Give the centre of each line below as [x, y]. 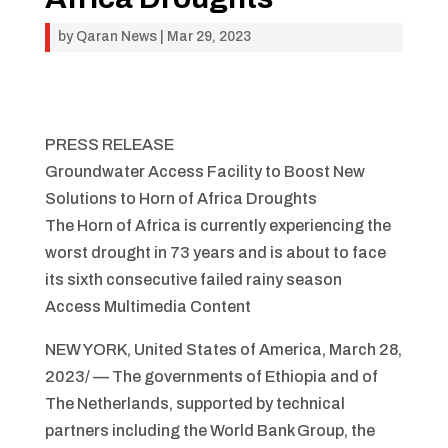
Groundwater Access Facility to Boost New [204, 171]
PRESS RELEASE [109, 144]
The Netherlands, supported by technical [194, 403]
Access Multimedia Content [147, 306]
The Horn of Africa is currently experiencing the [217, 225]
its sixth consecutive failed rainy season [193, 279]
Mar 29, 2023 [208, 36]
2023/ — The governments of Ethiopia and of [211, 376]
